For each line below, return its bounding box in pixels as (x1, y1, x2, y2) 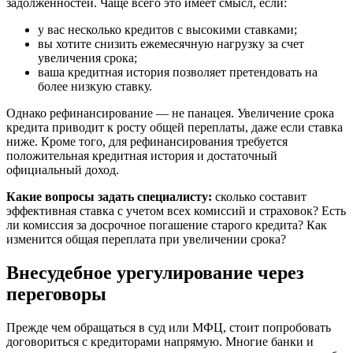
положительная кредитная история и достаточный (6, 149, 277, 163)
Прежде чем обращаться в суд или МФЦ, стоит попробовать (6, 321, 331, 335)
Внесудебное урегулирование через (6, 262, 304, 284)
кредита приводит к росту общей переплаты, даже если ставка (6, 121, 343, 135)
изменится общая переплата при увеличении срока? (6, 232, 286, 247)
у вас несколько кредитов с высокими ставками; (38, 23, 297, 37)
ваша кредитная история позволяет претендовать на (38, 65, 318, 80)
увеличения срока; (38, 51, 137, 65)
